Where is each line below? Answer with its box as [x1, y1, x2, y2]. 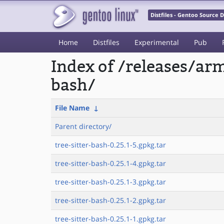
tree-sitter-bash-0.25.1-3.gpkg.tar [55, 177, 166, 186]
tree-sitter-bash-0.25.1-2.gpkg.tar [55, 195, 166, 205]
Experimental [134, 37, 179, 47]
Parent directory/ [55, 121, 111, 131]
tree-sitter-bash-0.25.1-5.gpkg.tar [55, 140, 166, 149]
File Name [55, 103, 89, 112]
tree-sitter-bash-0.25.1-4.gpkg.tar [55, 158, 166, 168]
